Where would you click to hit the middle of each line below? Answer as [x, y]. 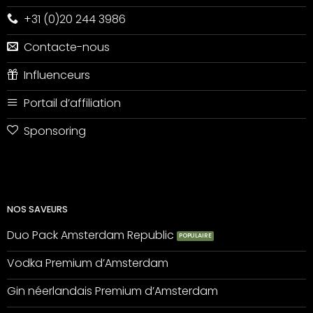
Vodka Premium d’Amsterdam [87, 263]
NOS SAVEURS [37, 209]
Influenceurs [57, 75]
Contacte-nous [66, 47]
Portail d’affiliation [72, 103]
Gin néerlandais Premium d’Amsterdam [112, 291]
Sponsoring [54, 131]
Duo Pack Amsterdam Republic [90, 235]
